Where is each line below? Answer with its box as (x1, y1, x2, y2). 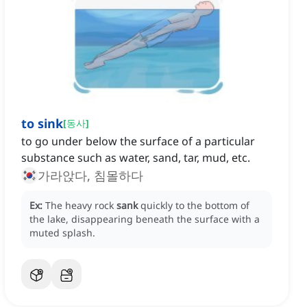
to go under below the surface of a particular (21, 134, 255, 149)
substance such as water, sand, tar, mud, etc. (21, 150, 250, 166)
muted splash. (29, 226, 95, 240)
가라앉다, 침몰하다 (38, 167, 143, 184)
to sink (21, 115, 63, 132)
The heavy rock (45, 199, 116, 212)
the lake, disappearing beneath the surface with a (29, 212, 260, 226)
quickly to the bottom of (140, 199, 249, 212)
